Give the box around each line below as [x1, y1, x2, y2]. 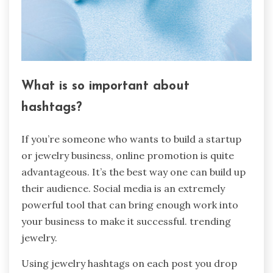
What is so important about [21, 80, 190, 93]
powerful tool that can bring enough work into [21, 198, 238, 211]
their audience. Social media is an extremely [21, 182, 225, 194]
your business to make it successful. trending [21, 214, 231, 227]
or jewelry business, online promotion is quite [21, 149, 234, 161]
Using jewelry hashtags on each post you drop [21, 257, 237, 269]
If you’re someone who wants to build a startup [21, 132, 241, 145]
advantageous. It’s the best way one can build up [21, 165, 246, 178]
